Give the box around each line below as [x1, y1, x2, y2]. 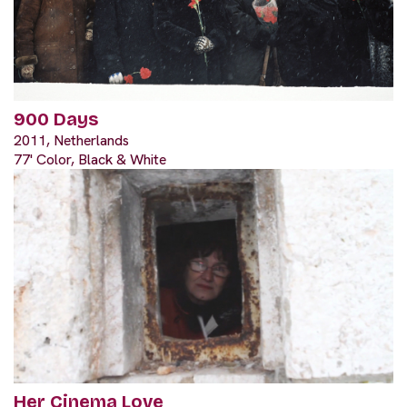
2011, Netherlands [14, 131, 129, 151]
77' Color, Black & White [14, 150, 166, 170]
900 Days [14, 108, 98, 131]
